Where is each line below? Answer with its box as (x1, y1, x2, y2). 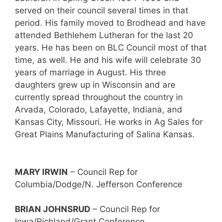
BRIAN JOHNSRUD (15, 204, 90, 215)
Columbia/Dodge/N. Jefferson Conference (15, 179, 182, 189)
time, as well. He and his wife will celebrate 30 (15, 55, 201, 65)
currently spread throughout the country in (15, 92, 183, 103)
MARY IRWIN (15, 166, 68, 177)
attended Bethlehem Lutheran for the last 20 (15, 30, 193, 41)
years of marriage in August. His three (15, 67, 166, 78)
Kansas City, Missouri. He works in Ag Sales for (15, 117, 203, 127)
